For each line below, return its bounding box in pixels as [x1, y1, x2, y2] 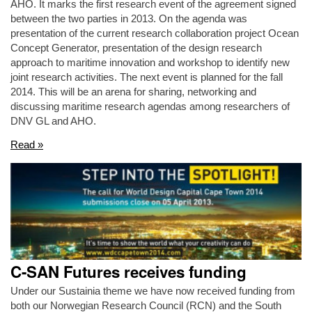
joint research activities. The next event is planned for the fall [10, 71, 283, 84]
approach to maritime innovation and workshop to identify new [10, 56, 290, 69]
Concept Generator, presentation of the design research [10, 42, 262, 54]
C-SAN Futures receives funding [10, 260, 247, 283]
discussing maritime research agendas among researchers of [10, 100, 290, 113]
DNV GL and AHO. [10, 115, 113, 127]
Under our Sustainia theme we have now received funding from [10, 284, 295, 297]
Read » [10, 138, 43, 150]
